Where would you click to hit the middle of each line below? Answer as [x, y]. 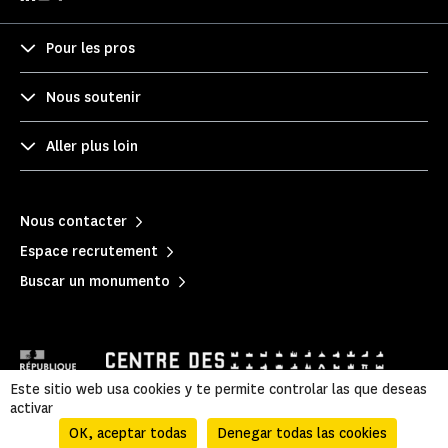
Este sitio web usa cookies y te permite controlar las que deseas [218, 389]
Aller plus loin [92, 146]
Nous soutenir [93, 97]
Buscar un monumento [95, 281]
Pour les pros [90, 48]
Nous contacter [73, 221]
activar [31, 408]
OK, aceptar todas [127, 433]
